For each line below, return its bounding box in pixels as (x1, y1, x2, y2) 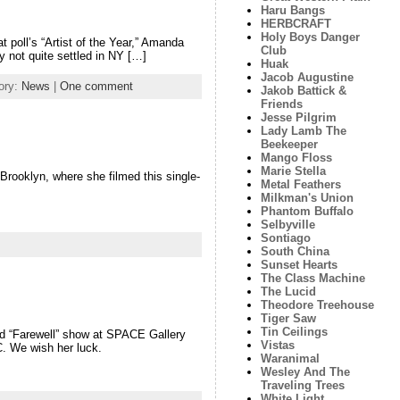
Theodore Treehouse (260, 298, 374, 312)
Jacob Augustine (260, 71, 354, 84)
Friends (260, 97, 303, 111)
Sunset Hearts (260, 258, 337, 271)
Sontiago (260, 231, 311, 245)
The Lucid (260, 285, 316, 298)
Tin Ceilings (260, 325, 328, 338)
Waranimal (260, 352, 320, 365)
